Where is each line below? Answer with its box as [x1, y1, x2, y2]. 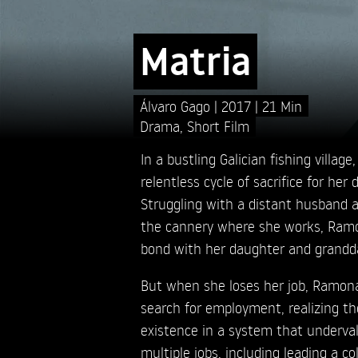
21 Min [261, 96, 302, 115]
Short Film [186, 116, 249, 135]
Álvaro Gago [139, 96, 214, 115]
